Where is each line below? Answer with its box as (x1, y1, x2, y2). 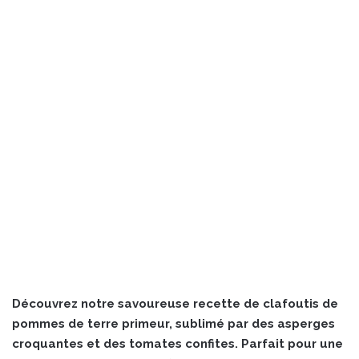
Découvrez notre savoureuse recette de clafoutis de (12, 296, 338, 311)
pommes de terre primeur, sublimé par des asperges (12, 316, 335, 331)
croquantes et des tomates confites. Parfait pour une (12, 336, 343, 351)
